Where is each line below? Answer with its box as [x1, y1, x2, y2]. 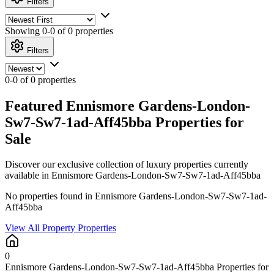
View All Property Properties [5, 223, 116, 234]
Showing [5, 25, 42, 36]
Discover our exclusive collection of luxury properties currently [5, 159, 248, 170]
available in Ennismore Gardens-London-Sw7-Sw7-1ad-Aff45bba [5, 170, 261, 181]
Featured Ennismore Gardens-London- [5, 97, 250, 114]
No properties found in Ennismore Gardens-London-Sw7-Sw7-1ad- [5, 191, 267, 202]
